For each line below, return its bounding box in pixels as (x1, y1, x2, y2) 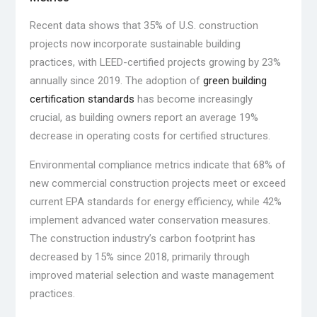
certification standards (29, 93, 134, 106)
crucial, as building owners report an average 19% (29, 111, 258, 125)
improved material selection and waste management (29, 269, 274, 282)
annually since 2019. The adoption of (29, 74, 203, 88)
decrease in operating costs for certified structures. (29, 129, 270, 143)
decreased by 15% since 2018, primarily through (29, 250, 250, 264)
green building (202, 74, 267, 88)
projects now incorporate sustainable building (29, 38, 241, 51)
